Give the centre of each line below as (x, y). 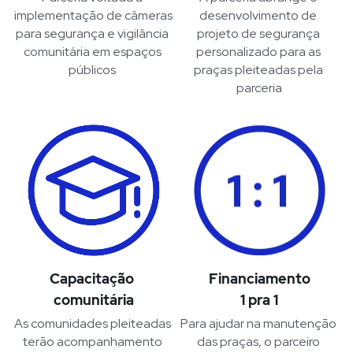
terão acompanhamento (92, 342)
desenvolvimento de (258, 16)
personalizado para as (258, 52)
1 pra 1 (260, 300)
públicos (94, 70)
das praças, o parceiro (258, 342)
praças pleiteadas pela (258, 70)
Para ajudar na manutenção (258, 324)
